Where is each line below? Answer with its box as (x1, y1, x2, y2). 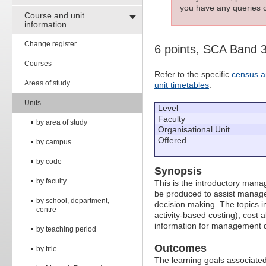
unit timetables (154, 80, 209, 90)
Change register (24, 39, 77, 48)
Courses (24, 59, 52, 68)
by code (36, 157, 62, 166)
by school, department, (36, 196, 109, 205)
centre (36, 205, 56, 214)
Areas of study (24, 78, 70, 87)
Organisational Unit (158, 125, 230, 135)
